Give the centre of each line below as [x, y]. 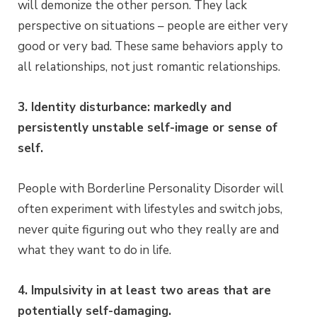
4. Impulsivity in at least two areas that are [144, 290]
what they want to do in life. [94, 250]
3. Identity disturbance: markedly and [125, 107]
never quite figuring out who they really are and [148, 229]
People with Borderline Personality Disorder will [151, 188]
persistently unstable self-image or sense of [148, 127]
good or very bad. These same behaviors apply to [150, 46]
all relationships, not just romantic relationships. [149, 67]
